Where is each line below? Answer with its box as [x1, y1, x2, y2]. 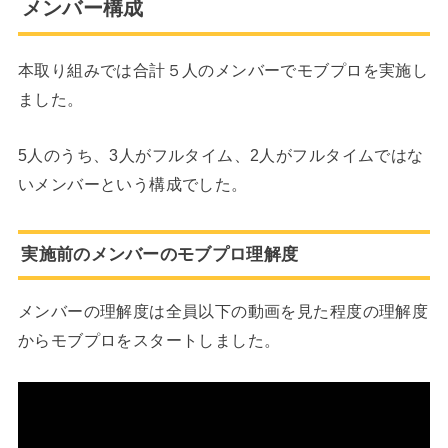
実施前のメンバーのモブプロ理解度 [21, 244, 299, 265]
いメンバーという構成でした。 [17, 174, 248, 193]
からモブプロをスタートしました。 [17, 331, 281, 350]
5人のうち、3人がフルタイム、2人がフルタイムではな [17, 145, 424, 164]
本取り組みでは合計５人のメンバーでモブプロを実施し [17, 61, 429, 80]
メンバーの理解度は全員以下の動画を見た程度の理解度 [17, 302, 429, 321]
